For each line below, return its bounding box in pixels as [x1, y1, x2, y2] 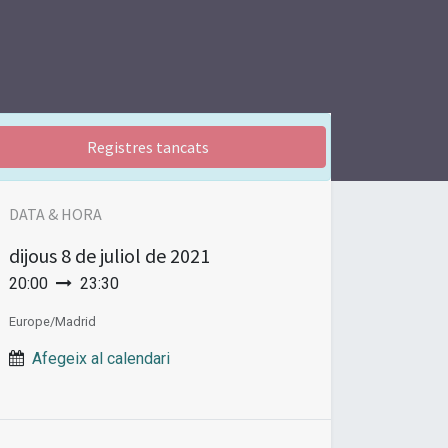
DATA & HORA [9, 204, 102, 225]
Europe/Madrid [9, 314, 96, 330]
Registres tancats [87, 137, 209, 158]
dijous [9, 243, 57, 269]
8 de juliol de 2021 [61, 243, 210, 269]
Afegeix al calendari [32, 349, 170, 369]
